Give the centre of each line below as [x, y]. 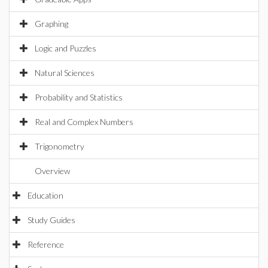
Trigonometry [60, 146]
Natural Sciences [65, 73]
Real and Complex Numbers [84, 122]
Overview [52, 171]
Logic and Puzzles [66, 48]
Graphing [51, 24]
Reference [46, 244]
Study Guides [51, 220]
